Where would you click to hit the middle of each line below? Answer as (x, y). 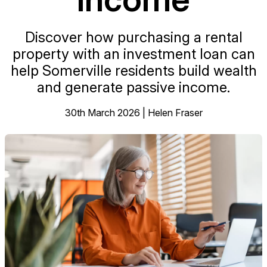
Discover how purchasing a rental (133, 37)
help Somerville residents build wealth (133, 71)
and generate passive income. (133, 87)
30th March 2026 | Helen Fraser (133, 113)
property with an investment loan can (133, 54)
